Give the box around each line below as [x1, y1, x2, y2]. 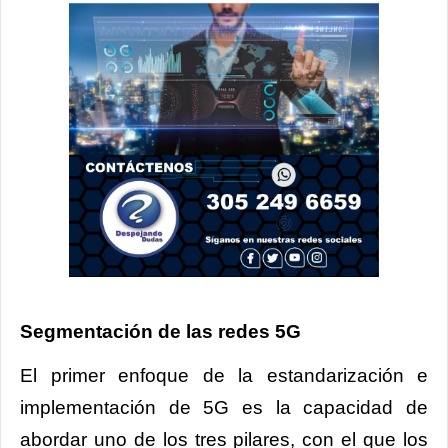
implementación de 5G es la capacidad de [20, 397, 428, 419]
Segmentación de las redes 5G [20, 321, 301, 343]
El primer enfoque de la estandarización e [20, 365, 428, 387]
